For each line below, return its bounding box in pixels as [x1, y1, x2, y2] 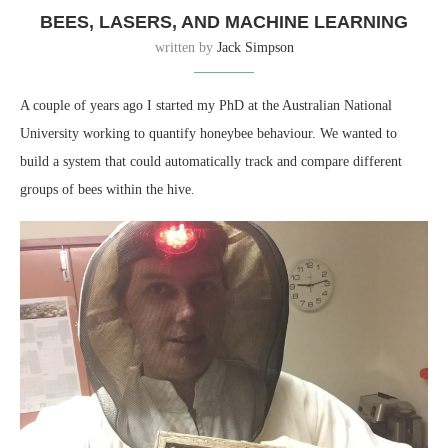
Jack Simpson [216, 39, 294, 55]
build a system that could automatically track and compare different [20, 153, 402, 169]
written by [154, 39, 217, 55]
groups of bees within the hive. [20, 181, 195, 197]
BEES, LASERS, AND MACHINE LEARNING [40, 11, 408, 32]
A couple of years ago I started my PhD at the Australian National [20, 97, 392, 113]
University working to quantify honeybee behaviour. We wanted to [20, 125, 397, 141]
